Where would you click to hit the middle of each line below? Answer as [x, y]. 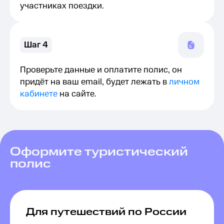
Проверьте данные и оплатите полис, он [101, 70]
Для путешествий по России [106, 212]
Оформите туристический [99, 152]
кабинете [39, 94]
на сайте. [77, 94]
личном [184, 82]
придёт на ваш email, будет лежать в [94, 82]
